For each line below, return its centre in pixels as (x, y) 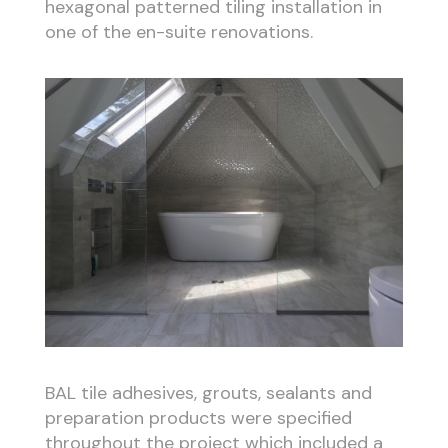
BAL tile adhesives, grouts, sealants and (208, 392)
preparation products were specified (198, 417)
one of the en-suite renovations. (178, 31)
